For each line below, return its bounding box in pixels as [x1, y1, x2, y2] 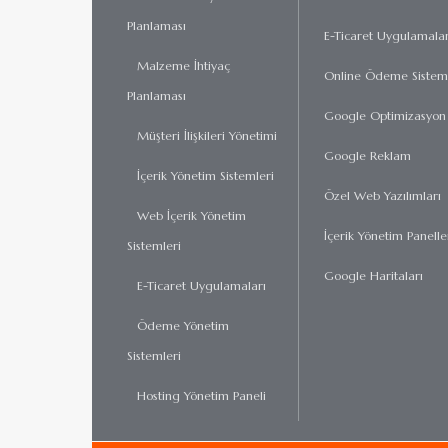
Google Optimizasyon [323, 108, 446, 123]
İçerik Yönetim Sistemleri [137, 168, 274, 183]
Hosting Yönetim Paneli [137, 388, 266, 403]
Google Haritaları [323, 268, 423, 283]
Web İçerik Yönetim [137, 208, 246, 223]
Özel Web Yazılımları [323, 188, 441, 203]
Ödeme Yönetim [137, 318, 229, 333]
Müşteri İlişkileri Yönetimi [137, 128, 277, 143]
